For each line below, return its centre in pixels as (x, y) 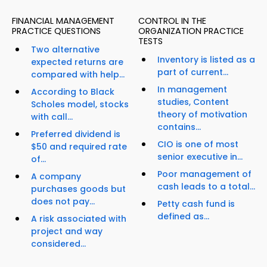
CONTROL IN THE (172, 21)
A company (56, 177)
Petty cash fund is (196, 204)
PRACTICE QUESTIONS (56, 31)
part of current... (193, 72)
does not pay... (63, 202)
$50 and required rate (79, 147)
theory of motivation (202, 115)
